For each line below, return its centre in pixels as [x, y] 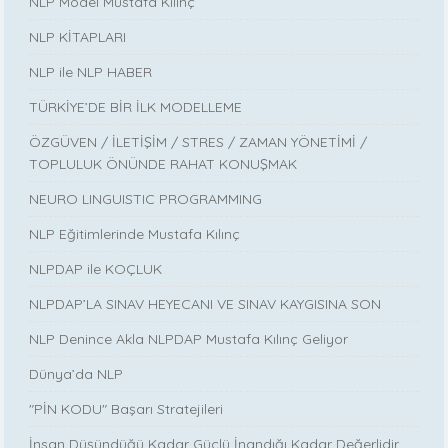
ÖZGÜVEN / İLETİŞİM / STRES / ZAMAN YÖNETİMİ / [198, 142]
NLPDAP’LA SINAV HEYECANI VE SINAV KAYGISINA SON [205, 304]
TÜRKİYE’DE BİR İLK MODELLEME [136, 107]
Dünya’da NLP [76, 374]
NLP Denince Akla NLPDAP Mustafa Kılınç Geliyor [189, 339]
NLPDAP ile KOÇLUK [96, 269]
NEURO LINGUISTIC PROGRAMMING [146, 199]
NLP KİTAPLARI [78, 37]
